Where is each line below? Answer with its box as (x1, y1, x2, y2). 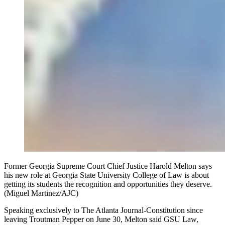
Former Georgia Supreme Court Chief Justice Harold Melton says (4, 161, 212, 170)
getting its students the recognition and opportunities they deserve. (4, 179, 212, 188)
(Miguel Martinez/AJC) (4, 188, 78, 197)
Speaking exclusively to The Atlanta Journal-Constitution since (4, 205, 203, 214)
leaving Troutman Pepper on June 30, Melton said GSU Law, (4, 214, 198, 223)
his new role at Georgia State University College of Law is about (4, 170, 209, 179)
